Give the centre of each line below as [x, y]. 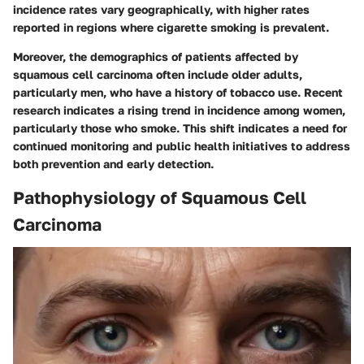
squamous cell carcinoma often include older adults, [158, 75]
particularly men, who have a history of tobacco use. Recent [178, 93]
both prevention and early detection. [113, 164]
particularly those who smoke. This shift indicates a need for [180, 128]
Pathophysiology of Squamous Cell [160, 198]
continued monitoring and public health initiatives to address [182, 146]
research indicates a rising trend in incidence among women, [179, 110]
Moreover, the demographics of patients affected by [156, 57]
